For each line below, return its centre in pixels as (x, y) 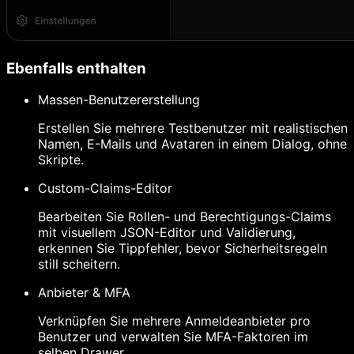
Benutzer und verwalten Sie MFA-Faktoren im (173, 337)
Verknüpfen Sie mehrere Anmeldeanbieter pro (174, 321)
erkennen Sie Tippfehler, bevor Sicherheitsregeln (183, 249)
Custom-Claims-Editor (105, 188)
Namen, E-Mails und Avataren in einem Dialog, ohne (192, 144)
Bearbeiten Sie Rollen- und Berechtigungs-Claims (185, 217)
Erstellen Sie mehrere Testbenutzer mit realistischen (193, 128)
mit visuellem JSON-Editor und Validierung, (167, 233)
